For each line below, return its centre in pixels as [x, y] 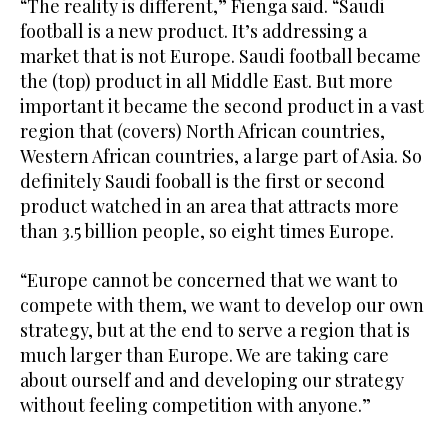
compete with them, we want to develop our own [222, 304]
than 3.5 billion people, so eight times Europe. [207, 230]
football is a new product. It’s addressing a [193, 30]
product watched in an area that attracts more [209, 205]
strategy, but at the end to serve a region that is [215, 329]
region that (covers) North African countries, [202, 130]
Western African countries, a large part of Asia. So [221, 155]
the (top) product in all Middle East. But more [206, 80]
